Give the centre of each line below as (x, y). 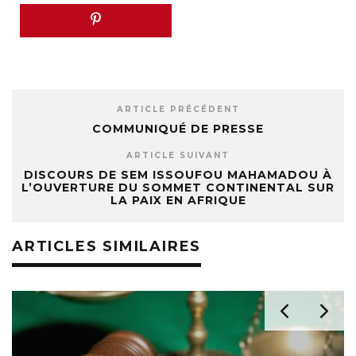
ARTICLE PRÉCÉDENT (178, 110)
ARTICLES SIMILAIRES (107, 247)
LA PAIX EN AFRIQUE (178, 201)
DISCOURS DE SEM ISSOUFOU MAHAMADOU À (178, 175)
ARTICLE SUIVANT (178, 156)
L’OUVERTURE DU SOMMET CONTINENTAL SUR (178, 188)
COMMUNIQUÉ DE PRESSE (178, 129)
